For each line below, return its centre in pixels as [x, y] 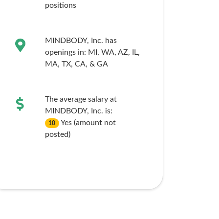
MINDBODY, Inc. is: [78, 111]
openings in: [66, 52]
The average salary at [81, 99]
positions [60, 5]
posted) [57, 134]
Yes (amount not [88, 123]
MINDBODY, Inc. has [81, 41]
